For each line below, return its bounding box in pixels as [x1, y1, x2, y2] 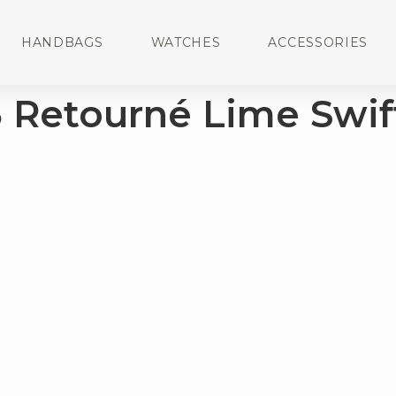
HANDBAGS [20, 34, 103, 50]
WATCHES [150, 34, 221, 50]
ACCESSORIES [268, 34, 369, 50]
